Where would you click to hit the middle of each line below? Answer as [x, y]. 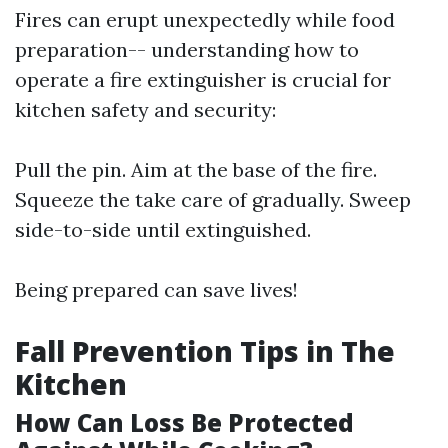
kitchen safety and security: [145, 109]
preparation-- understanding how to [187, 49]
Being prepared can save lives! [156, 289]
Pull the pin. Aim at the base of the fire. [196, 169]
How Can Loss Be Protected [184, 422]
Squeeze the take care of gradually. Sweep [213, 199]
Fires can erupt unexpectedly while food [205, 19]
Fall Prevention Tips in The [205, 351]
